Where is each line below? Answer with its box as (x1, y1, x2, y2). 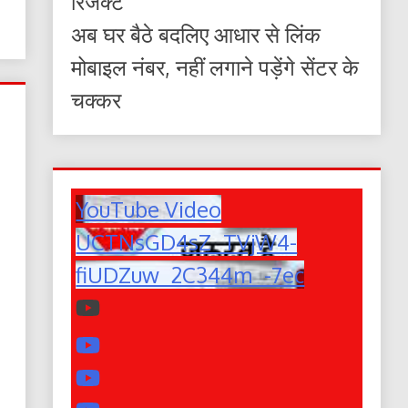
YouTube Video (76, 195, 222, 224)
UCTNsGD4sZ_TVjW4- (76, 228, 298, 257)
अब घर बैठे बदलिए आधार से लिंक (71, 20, 321, 49)
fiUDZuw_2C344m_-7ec (76, 260, 305, 290)
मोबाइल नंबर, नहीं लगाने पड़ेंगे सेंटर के (71, 53, 360, 82)
